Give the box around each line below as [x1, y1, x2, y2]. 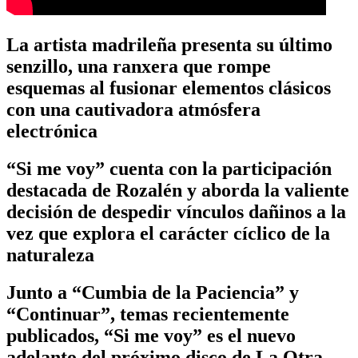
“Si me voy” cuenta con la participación [6, 157, 332, 179]
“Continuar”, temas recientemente [6, 303, 289, 324]
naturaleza [6, 244, 94, 265]
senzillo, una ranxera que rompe [6, 55, 271, 77]
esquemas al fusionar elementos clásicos [6, 77, 331, 98]
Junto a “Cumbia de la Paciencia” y [6, 281, 299, 303]
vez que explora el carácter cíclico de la [6, 222, 330, 244]
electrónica [6, 120, 97, 141]
